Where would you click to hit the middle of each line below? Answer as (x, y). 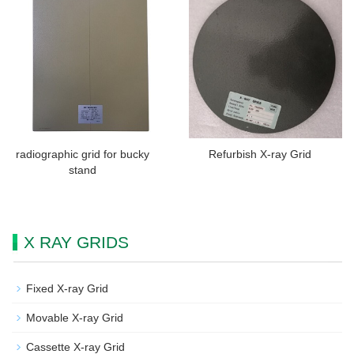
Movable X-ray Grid (75, 318)
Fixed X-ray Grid (67, 289)
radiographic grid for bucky (83, 154)
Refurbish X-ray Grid (260, 154)
